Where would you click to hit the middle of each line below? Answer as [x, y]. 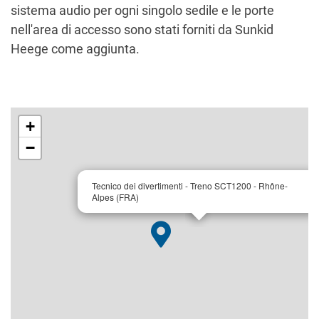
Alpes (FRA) [115, 197]
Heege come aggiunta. [75, 49]
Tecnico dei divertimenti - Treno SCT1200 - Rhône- [190, 186]
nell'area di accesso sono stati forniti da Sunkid [142, 30]
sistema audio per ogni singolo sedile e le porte [142, 11]
